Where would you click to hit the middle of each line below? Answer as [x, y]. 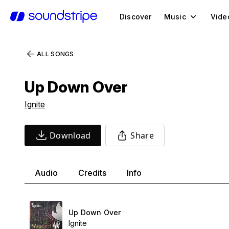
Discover [136, 16]
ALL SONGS [55, 54]
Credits [92, 173]
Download [70, 135]
